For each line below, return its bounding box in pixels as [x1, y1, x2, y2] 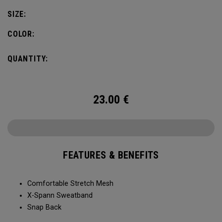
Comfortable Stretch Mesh [27, 179, 113, 188]
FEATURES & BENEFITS [63, 149, 159, 161]
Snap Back [27, 203, 61, 212]
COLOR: [7, 29, 35, 39]
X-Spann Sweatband [27, 191, 93, 200]
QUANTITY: [7, 54, 49, 63]
